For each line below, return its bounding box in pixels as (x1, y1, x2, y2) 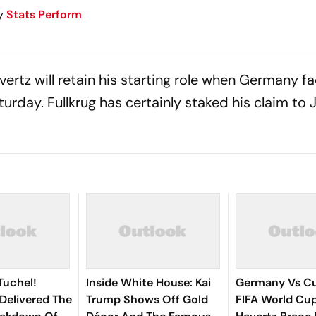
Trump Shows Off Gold (85, 291, 208, 307)
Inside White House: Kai (85, 274, 211, 290)
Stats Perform (6, 6, 82, 22)
